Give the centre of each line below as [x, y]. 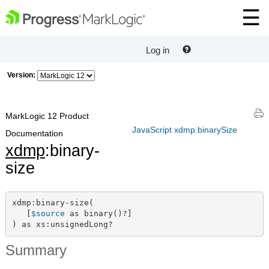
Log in [158, 50]
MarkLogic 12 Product [47, 116]
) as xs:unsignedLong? [62, 225]
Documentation [34, 133]
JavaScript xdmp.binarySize [185, 129]
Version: [21, 75]
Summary [36, 250]
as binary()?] [98, 214]
